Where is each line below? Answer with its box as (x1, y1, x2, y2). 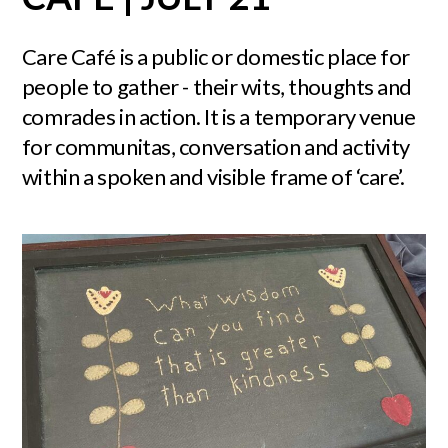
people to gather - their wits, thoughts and (21, 73, 413, 100)
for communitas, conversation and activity (21, 133, 410, 160)
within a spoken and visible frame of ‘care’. (21, 163, 405, 190)
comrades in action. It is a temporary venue (21, 103, 417, 130)
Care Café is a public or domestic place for (21, 43, 411, 70)
